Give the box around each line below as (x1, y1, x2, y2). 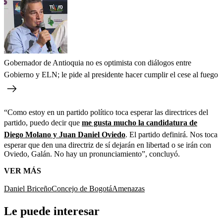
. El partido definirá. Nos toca (125, 130, 218, 139)
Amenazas (112, 184, 145, 193)
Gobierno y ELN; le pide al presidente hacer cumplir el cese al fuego (4, 70, 218, 79)
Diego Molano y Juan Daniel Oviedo (4, 130, 125, 139)
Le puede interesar (4, 204, 100, 218)
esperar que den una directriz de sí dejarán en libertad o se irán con (4, 140, 211, 149)
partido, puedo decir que (4, 118, 82, 127)
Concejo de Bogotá (52, 184, 112, 193)
